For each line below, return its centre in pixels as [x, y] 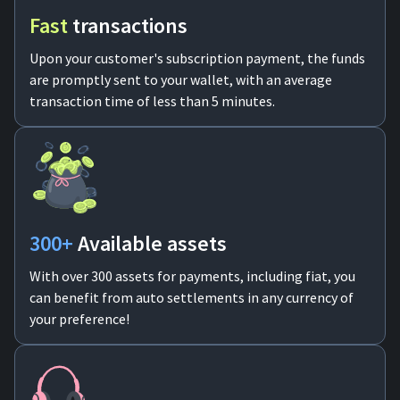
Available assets [152, 243]
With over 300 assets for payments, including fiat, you [192, 276]
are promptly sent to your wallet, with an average [181, 79]
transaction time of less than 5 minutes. [152, 101]
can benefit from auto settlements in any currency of [192, 297]
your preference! [79, 319]
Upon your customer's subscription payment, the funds [197, 58]
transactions [130, 25]
